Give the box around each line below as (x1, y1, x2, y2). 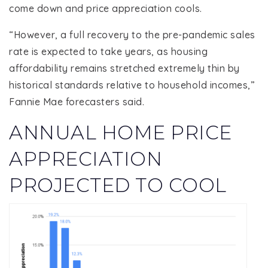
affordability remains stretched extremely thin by (9, 62, 240, 75)
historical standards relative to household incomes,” (9, 79, 255, 92)
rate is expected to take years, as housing (9, 45, 208, 58)
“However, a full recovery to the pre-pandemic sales (9, 29, 255, 41)
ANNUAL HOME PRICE (9, 121, 232, 145)
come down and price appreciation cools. (9, 2, 202, 15)
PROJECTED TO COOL (9, 173, 227, 197)
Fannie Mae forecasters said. (9, 96, 144, 108)
